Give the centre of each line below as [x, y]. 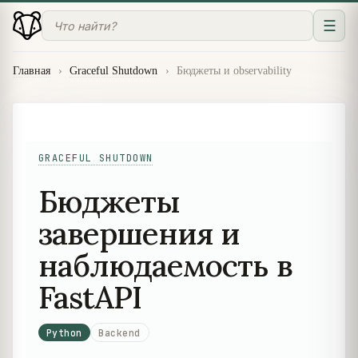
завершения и [139, 233]
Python [64, 332]
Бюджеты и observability [235, 71]
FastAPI [90, 297]
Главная [32, 71]
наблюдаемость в [165, 265]
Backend [119, 332]
